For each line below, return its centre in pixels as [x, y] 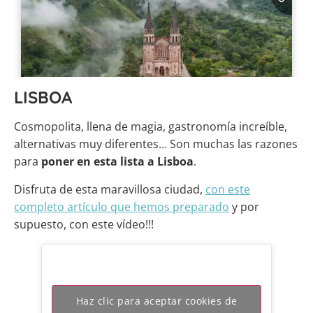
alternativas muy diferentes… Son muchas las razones [156, 144]
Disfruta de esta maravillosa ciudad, [110, 190]
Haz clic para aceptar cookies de [156, 301]
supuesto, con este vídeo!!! [84, 225]
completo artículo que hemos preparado [122, 207]
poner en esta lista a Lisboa [117, 162]
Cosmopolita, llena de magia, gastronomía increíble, [151, 127]
